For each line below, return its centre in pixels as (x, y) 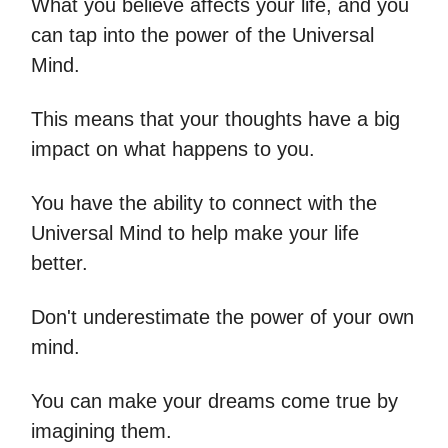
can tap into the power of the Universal (202, 35)
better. (59, 263)
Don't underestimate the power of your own (222, 317)
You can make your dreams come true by (214, 401)
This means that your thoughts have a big (215, 119)
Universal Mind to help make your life (195, 233)
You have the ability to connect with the (204, 203)
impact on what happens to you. (173, 149)
